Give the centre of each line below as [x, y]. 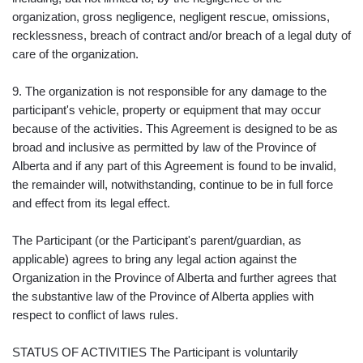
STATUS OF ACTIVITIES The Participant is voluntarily [155, 352]
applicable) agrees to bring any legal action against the [154, 258]
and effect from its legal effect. [91, 203]
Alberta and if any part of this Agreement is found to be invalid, [174, 165]
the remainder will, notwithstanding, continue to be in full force [173, 184]
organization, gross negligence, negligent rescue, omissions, [171, 16]
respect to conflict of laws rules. [95, 314]
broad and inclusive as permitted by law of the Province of [164, 147]
